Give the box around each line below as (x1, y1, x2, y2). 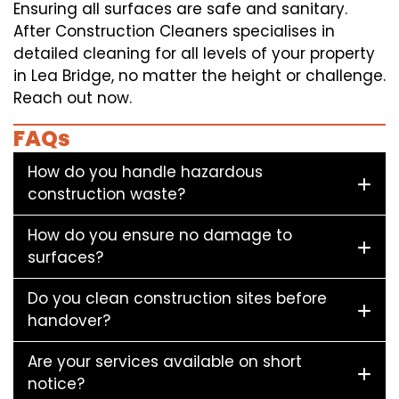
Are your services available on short (28, 351, 302, 373)
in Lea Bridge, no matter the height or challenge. (13, 65, 386, 87)
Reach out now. (13, 87, 132, 110)
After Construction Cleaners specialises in (13, 20, 335, 43)
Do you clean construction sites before (28, 288, 327, 310)
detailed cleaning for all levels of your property (13, 43, 375, 65)
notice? (28, 373, 85, 395)
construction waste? (28, 183, 185, 206)
